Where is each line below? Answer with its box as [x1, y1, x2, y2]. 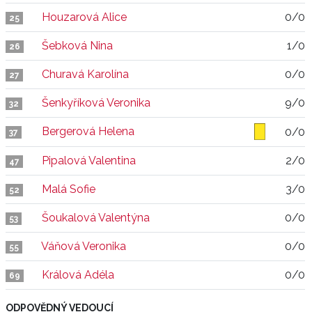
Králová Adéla [42, 268, 114, 281]
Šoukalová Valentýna [42, 211, 150, 224]
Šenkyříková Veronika [42, 96, 150, 109]
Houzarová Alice [42, 10, 127, 24]
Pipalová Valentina [42, 154, 136, 167]
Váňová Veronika [41, 240, 126, 253]
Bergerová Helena [42, 125, 134, 138]
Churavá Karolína [42, 68, 129, 81]
